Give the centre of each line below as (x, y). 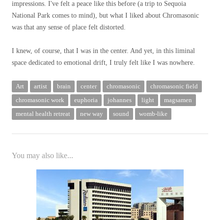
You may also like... (42, 155)
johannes (120, 100)
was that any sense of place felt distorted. (69, 27)
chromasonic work (40, 100)
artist (41, 86)
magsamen (178, 100)
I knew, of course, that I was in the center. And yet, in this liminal (103, 51)
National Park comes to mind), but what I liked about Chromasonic (105, 15)
